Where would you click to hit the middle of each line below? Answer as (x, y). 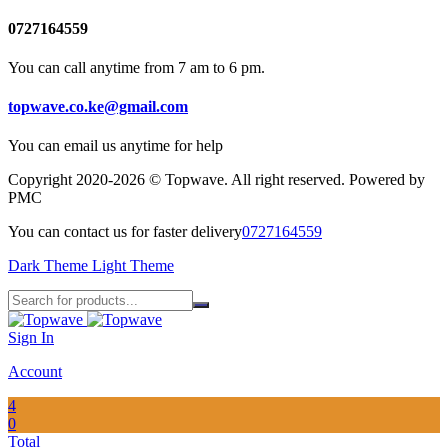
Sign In (31, 338)
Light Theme (133, 266)
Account (35, 372)
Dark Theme (48, 266)
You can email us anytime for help (115, 146)
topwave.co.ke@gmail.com (98, 107)
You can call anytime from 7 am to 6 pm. (136, 67)
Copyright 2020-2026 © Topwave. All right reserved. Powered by (216, 180)
